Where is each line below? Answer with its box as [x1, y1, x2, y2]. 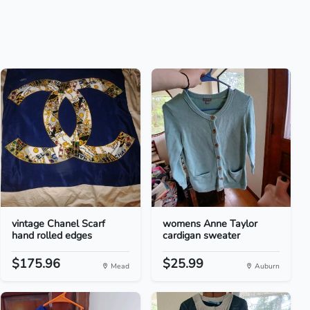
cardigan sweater [162, 228, 240, 242]
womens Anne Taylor [162, 217, 257, 230]
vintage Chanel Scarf [12, 217, 106, 230]
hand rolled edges [12, 228, 93, 242]
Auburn [252, 261, 280, 271]
